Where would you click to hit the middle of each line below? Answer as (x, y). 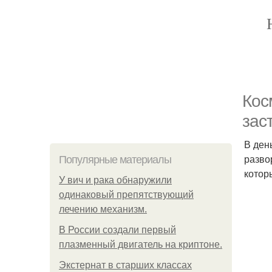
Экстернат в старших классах (125, 265)
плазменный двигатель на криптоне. (141, 244)
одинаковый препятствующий (126, 195)
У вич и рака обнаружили (115, 180)
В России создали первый (117, 230)
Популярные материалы (115, 160)
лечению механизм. (103, 209)
